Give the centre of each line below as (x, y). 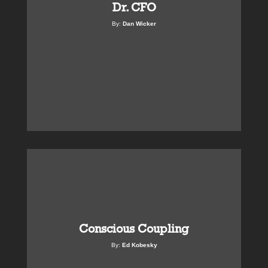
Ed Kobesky (139, 245)
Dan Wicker (139, 24)
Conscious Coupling (134, 229)
